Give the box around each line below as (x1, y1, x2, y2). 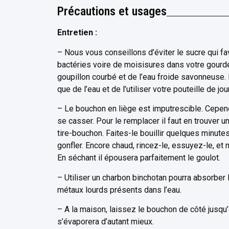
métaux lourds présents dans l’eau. (57, 185, 181, 195)
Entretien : (57, 28, 97, 38)
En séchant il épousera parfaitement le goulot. (57, 153, 220, 163)
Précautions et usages (57, 4, 167, 19)
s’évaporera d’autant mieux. (57, 217, 154, 227)
